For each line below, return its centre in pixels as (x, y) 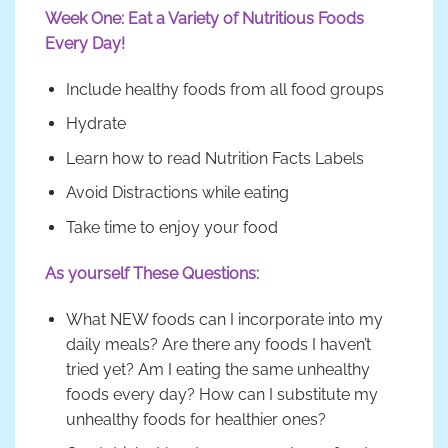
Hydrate (95, 124)
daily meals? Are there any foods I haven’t (218, 344)
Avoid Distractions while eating (177, 193)
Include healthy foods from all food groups (224, 89)
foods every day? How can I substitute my (221, 394)
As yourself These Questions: (152, 273)
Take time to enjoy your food (171, 228)
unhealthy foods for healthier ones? (195, 419)
